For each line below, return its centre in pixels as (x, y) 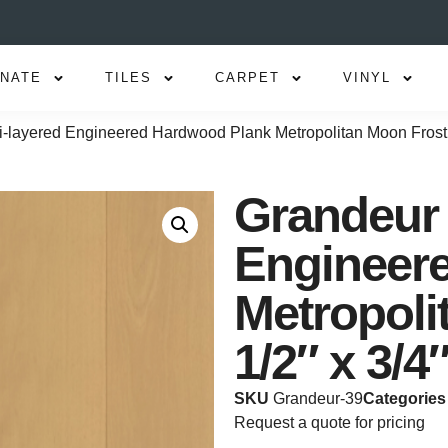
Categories (404, 398)
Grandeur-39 (318, 398)
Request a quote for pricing (329, 422)
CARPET (248, 77)
